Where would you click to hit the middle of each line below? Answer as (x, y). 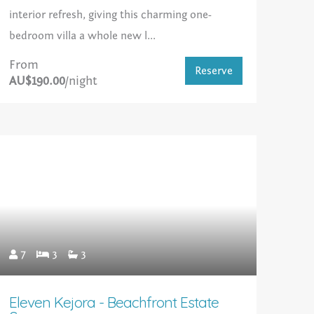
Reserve (213, 71)
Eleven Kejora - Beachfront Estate (114, 302)
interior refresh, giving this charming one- (110, 15)
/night (81, 81)
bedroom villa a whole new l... (82, 36)
